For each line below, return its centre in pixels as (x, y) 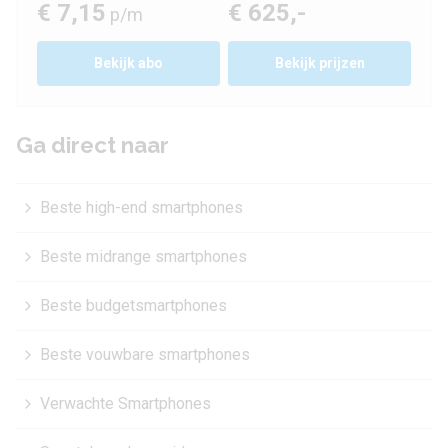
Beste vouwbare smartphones (145, 354)
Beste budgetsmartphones (133, 305)
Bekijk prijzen (319, 63)
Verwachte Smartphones (125, 403)
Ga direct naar (92, 145)
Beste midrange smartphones (143, 256)
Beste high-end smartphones (141, 207)
